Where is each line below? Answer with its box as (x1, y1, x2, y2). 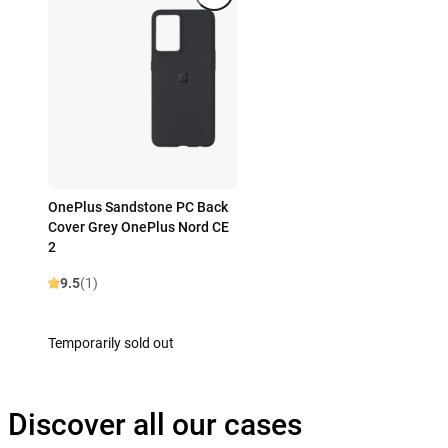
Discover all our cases (8, 407, 302, 443)
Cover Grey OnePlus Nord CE (48, 219, 229, 236)
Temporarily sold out (48, 335, 174, 352)
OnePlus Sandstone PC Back (48, 199, 228, 216)
